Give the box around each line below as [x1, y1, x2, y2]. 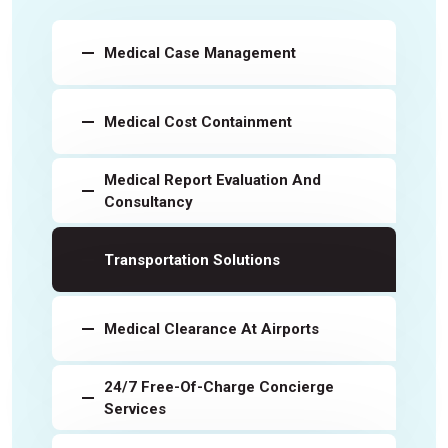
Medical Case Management [104, 43, 296, 62]
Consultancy [104, 192, 193, 211]
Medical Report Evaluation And [104, 170, 321, 189]
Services [104, 399, 166, 418]
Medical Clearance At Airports [104, 319, 319, 338]
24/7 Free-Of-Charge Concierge [104, 377, 334, 396]
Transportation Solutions [104, 250, 280, 269]
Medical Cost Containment [104, 112, 292, 131]
